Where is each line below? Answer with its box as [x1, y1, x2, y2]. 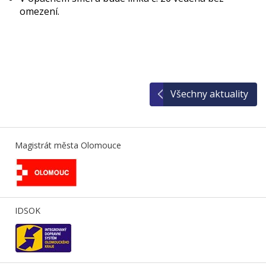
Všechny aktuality [170, 87, 248, 100]
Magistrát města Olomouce [15, 140, 121, 151]
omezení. [20, 5, 59, 18]
